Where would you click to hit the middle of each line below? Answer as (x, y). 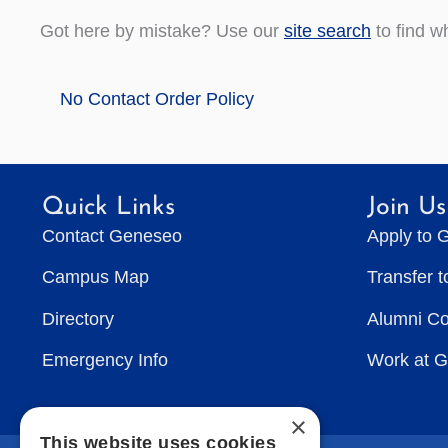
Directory (78, 318)
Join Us (406, 207)
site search (327, 30)
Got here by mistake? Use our (162, 30)
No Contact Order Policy (157, 99)
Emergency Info (105, 360)
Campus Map (95, 277)
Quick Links (108, 207)
